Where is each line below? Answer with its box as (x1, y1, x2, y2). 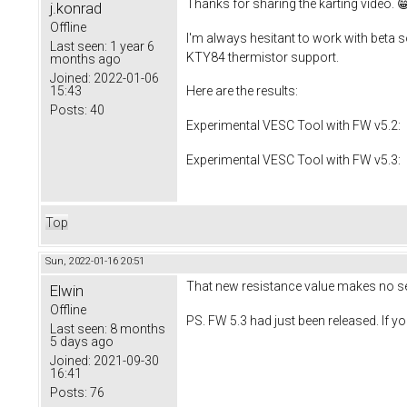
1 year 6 (107, 38, 154, 54)
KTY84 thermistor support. (186, 49, 339, 65)
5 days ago (50, 333, 114, 349)
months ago (50, 51, 121, 66)
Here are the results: (186, 84, 298, 99)
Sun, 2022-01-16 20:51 (45, 254, 144, 267)
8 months (107, 321, 165, 336)
